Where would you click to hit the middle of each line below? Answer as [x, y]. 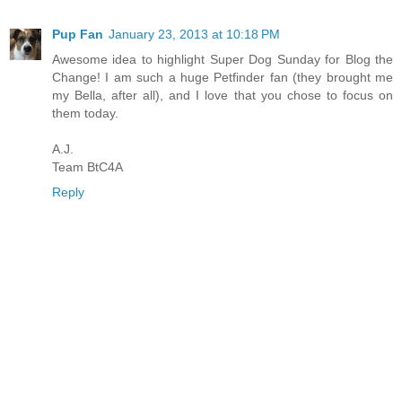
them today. [85, 114]
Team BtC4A [87, 167]
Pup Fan [78, 35]
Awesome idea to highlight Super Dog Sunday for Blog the [223, 60]
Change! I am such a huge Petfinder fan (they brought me [223, 78]
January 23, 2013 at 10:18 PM [194, 35]
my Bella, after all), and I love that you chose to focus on [223, 96]
